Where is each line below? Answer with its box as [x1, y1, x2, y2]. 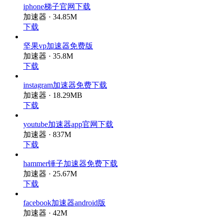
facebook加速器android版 [23, 207, 106, 216]
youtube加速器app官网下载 [23, 126, 113, 134]
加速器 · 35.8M [23, 55, 73, 63]
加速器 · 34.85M [23, 14, 77, 22]
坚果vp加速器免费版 [23, 45, 93, 53]
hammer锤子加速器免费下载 [23, 167, 118, 175]
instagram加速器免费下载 [23, 85, 107, 93]
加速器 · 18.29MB [23, 95, 82, 104]
